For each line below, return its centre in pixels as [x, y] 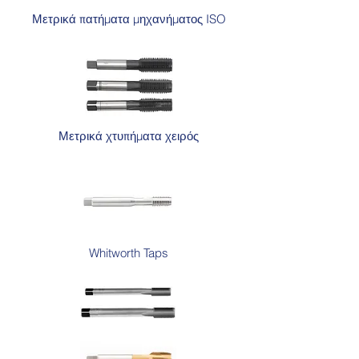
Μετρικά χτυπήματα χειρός [128, 136]
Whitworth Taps [128, 253]
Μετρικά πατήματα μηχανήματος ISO [129, 19]
